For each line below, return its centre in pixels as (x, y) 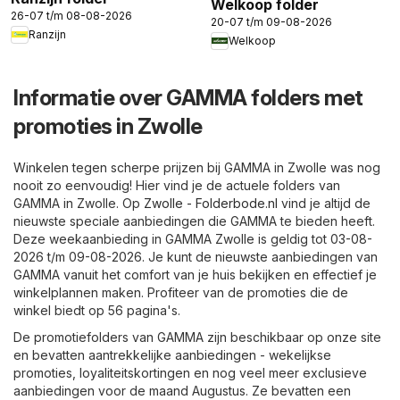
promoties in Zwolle (108, 126)
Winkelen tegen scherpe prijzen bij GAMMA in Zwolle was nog (197, 167)
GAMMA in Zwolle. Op (79, 203)
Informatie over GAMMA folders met (188, 97)
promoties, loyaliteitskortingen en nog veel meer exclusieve (190, 372)
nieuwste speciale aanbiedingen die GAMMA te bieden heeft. (194, 221)
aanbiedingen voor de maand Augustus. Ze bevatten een (182, 390)
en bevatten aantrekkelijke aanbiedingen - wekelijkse (172, 354)
